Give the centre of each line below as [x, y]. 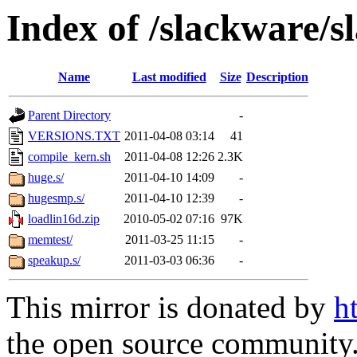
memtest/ [50, 240]
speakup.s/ [54, 261]
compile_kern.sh [69, 157]
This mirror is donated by [170, 308]
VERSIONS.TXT [74, 136]
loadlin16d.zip [64, 219]
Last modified [169, 77]
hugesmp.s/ [56, 198]
